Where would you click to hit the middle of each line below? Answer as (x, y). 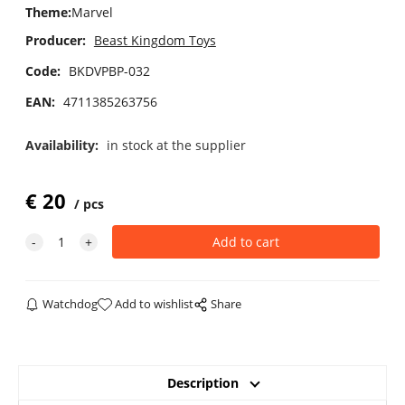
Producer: (55, 40)
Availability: (63, 145)
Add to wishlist (155, 304)
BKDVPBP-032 (109, 71)
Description (202, 383)
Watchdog (71, 304)
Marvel (92, 13)
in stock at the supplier (176, 145)
